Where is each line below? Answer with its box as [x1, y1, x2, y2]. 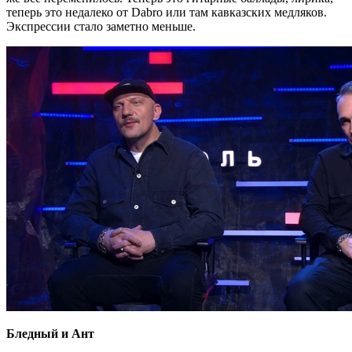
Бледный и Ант [6, 326, 94, 340]
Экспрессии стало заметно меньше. [6, 19, 196, 33]
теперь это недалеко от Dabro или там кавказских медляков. [6, 5, 327, 19]
